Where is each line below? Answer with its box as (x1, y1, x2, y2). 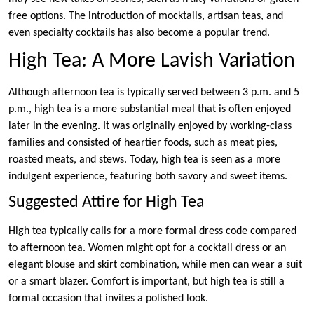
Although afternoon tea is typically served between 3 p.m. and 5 (8, 87, 299, 99)
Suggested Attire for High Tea (8, 194, 205, 212)
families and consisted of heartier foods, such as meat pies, (8, 137, 278, 149)
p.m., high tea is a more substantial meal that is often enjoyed (8, 104, 291, 116)
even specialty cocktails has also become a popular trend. (8, 27, 270, 39)
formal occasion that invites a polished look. (8, 293, 208, 305)
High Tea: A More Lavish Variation (8, 50, 295, 73)
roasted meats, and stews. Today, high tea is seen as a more (8, 154, 280, 166)
